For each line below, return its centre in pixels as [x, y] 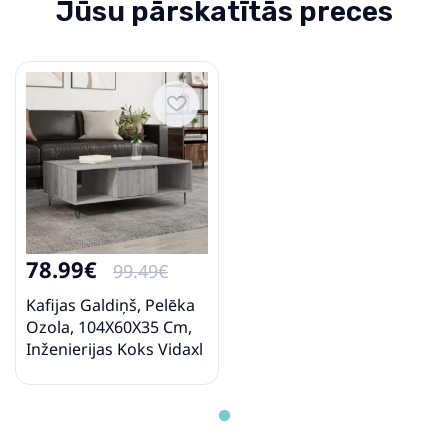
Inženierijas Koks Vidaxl [114, 348]
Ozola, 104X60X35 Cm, [109, 326]
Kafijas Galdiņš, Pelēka [110, 304]
